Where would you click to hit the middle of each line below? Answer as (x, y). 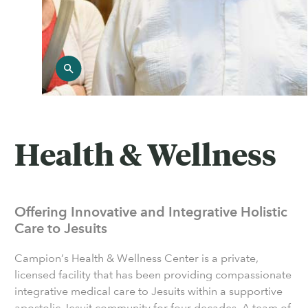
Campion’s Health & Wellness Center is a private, (136, 258)
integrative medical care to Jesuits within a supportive (148, 291)
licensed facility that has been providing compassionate (153, 275)
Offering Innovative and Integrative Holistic (151, 212)
